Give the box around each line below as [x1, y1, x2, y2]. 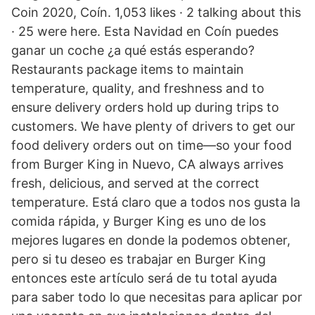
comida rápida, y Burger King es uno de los [11, 214, 266, 229]
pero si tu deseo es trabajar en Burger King [11, 252, 266, 266]
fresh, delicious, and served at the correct [11, 176, 259, 191]
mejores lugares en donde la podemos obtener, [11, 233, 290, 247]
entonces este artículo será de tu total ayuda [11, 271, 277, 285]
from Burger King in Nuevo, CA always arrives [11, 157, 283, 172]
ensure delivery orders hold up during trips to [11, 100, 279, 115]
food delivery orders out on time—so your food [11, 138, 292, 153]
